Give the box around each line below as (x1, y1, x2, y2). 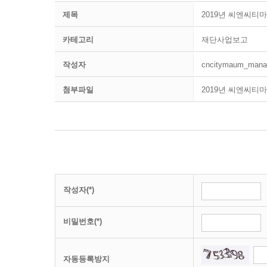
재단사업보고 (201, 35, 248, 44)
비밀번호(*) (63, 216, 102, 226)
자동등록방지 (63, 254, 110, 263)
